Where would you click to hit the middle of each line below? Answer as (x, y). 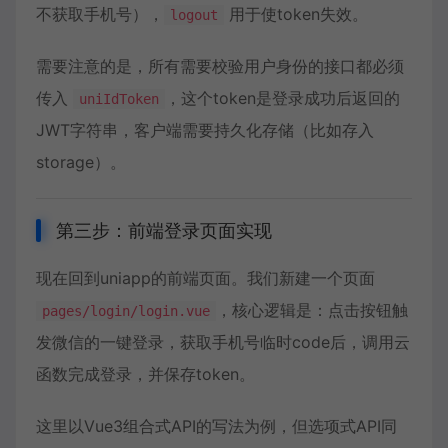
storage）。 (81, 162)
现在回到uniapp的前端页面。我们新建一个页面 (205, 278)
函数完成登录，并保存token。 (145, 374)
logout (194, 15)
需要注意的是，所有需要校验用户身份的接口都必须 (220, 66)
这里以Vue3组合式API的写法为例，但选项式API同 (216, 426)
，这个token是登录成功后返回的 (282, 98)
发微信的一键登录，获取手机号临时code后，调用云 (223, 342)
